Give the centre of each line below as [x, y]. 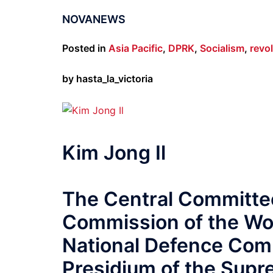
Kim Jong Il [114, 153]
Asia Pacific [136, 48]
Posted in [85, 48]
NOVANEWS [94, 19]
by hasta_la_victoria [108, 79]
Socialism [222, 48]
